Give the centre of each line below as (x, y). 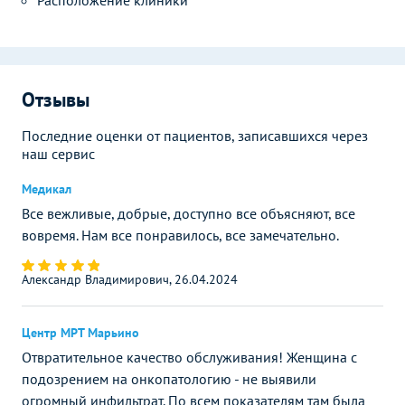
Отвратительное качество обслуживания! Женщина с (189, 357)
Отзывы (56, 100)
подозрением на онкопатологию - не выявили (169, 378)
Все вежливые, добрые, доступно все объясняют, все (188, 213)
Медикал (47, 188)
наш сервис (58, 153)
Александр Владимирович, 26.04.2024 (130, 279)
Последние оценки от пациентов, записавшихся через (195, 135)
